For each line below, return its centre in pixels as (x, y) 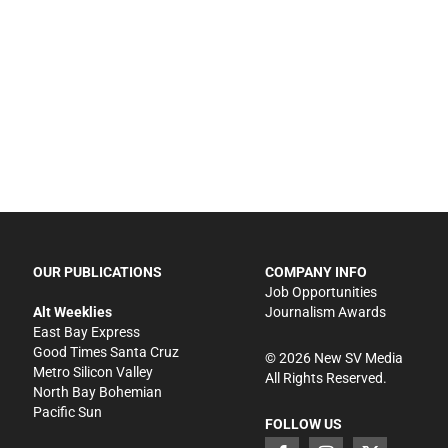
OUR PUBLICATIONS (98, 271)
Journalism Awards (325, 311)
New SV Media (356, 357)
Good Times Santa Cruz (106, 351)
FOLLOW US (303, 423)
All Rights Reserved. (325, 377)
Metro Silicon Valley (93, 371)
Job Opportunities (320, 291)
